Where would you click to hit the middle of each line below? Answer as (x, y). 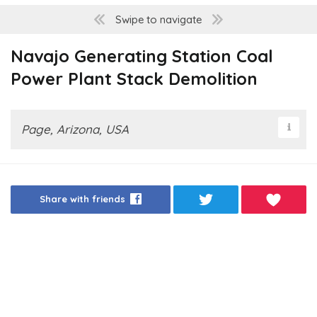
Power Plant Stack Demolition (134, 79)
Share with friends (82, 199)
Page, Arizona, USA (75, 129)
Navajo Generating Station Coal (142, 56)
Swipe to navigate (158, 20)
